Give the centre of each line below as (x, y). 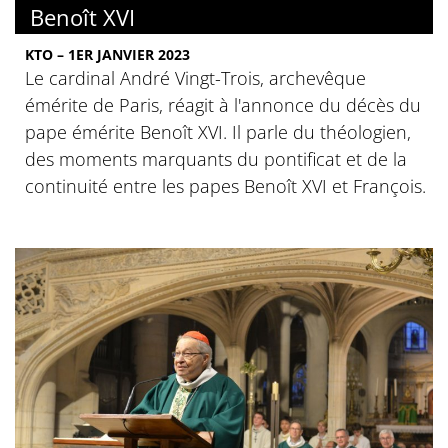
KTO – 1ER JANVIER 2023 (107, 55)
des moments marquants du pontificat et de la (216, 159)
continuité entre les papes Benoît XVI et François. (225, 186)
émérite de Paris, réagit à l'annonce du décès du (223, 105)
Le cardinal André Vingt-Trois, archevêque (195, 78)
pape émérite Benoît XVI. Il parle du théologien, (218, 132)
